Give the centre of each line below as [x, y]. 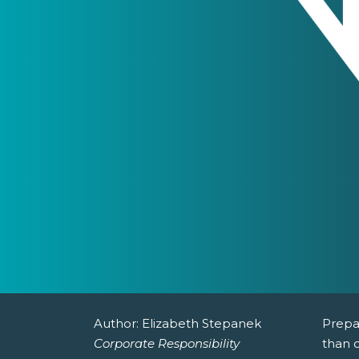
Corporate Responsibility [167, 344]
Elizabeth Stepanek [202, 324]
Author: [118, 324]
